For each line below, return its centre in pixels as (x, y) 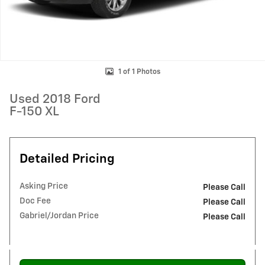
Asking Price (44, 186)
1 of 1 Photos (139, 72)
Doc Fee (35, 201)
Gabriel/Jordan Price (59, 216)
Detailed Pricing (67, 159)
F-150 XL (34, 112)
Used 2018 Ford (55, 100)
